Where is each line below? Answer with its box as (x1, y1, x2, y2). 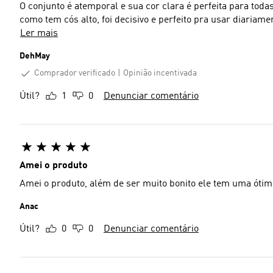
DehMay (19, 52, 50, 60)
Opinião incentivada (123, 69, 197, 78)
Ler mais (20, 29, 58, 38)
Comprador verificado (34, 69, 115, 77)
